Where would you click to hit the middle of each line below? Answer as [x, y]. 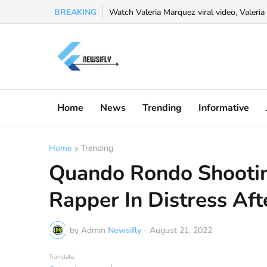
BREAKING [75, 12]
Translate [61, 257]
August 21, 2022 [181, 230]
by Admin [88, 230]
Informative [224, 108]
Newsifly [125, 230]
